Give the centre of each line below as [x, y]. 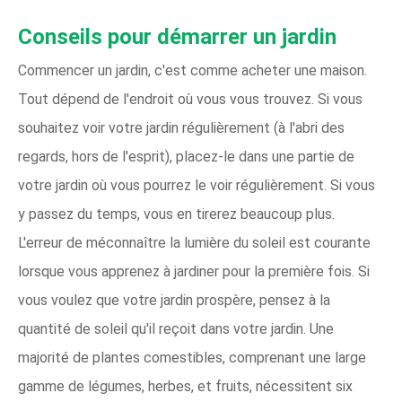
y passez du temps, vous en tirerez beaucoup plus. [176, 214]
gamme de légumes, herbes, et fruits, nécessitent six [185, 386]
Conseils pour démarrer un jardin [177, 37]
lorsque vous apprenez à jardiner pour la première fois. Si [194, 271]
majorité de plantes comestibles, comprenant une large [192, 358]
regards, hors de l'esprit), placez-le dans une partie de [186, 157]
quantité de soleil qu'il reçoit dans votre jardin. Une [176, 329]
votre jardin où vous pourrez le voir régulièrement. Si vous [197, 185]
